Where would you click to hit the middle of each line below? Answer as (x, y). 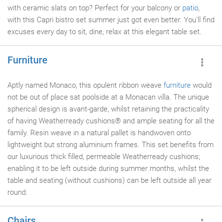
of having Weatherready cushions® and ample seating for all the (111, 121)
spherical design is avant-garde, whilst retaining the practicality (108, 109)
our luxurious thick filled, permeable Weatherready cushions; (104, 157)
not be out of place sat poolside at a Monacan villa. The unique (108, 97)
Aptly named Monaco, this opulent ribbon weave (85, 85)
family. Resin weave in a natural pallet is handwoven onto (99, 133)
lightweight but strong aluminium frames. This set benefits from (111, 145)
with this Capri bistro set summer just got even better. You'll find (111, 20)
